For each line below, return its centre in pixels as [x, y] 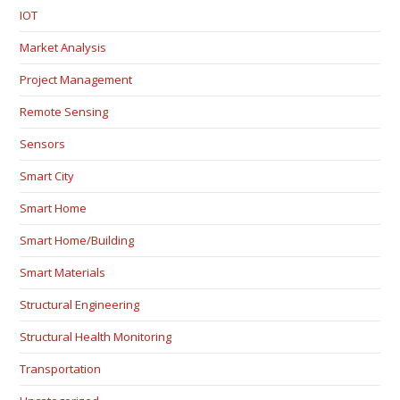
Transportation [61, 369]
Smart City [47, 176]
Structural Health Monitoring [96, 337]
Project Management [76, 80]
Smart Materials [63, 273]
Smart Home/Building [77, 241]
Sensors [43, 144]
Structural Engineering [80, 305]
